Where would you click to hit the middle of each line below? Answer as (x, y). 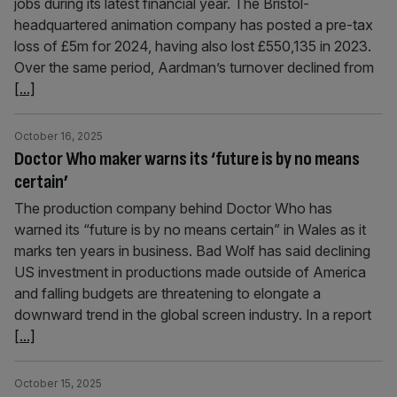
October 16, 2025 (58, 136)
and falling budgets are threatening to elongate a (167, 293)
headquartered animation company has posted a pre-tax (194, 25)
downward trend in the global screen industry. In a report (193, 315)
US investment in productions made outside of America (190, 272)
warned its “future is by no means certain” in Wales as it (190, 230)
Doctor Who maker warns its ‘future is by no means (187, 159)
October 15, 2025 (58, 383)
